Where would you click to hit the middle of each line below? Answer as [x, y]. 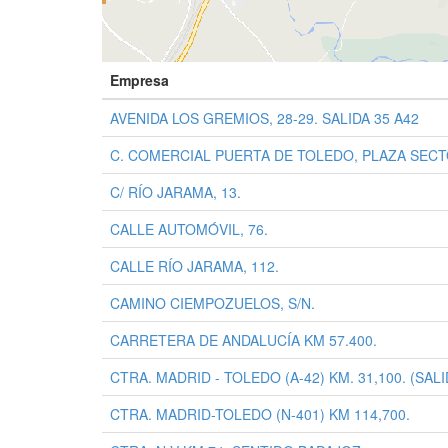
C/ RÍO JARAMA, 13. [175, 192]
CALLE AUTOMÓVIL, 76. [189, 229]
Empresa [139, 80]
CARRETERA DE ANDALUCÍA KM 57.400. [243, 340]
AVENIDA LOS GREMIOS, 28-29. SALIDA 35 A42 [264, 118]
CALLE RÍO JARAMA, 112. [194, 266]
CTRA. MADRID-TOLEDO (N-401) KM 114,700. [260, 414]
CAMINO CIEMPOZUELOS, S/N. [212, 303]
